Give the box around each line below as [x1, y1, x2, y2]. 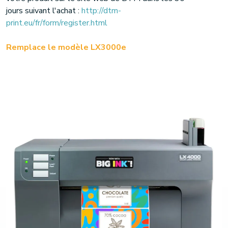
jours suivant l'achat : [6, 5, 81, 16]
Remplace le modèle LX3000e [6, 42, 126, 53]
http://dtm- [81, 5, 121, 16]
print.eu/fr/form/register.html [6, 17, 107, 28]
